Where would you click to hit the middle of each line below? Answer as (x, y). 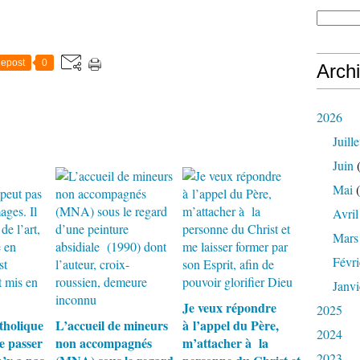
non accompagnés (104, 343)
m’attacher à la (225, 343)
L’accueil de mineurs (112, 325)
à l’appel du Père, (230, 325)
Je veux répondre (229, 307)
